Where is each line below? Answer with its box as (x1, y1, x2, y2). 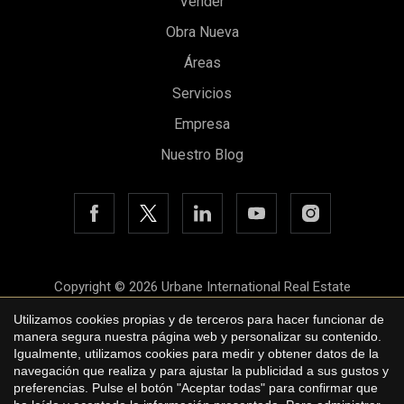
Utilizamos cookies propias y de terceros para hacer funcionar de (14, 311, 384, 326)
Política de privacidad (140, 338, 264, 355)
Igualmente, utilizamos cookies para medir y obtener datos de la (14, 345, 379, 361)
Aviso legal (170, 308, 234, 326)
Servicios (172, 85, 232, 103)
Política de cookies (146, 368, 258, 385)
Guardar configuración (67, 179, 195, 195)
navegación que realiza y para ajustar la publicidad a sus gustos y (14, 363, 389, 378)
